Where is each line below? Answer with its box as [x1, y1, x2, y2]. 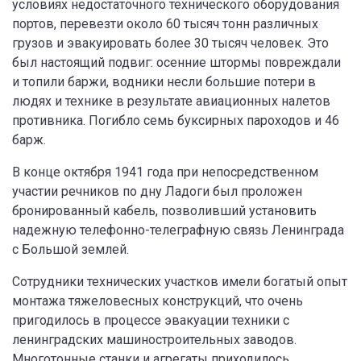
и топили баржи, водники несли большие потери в [12, 74, 316, 89]
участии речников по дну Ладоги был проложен [12, 184, 302, 199]
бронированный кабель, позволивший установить [12, 203, 317, 218]
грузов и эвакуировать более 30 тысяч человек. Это [12, 35, 329, 51]
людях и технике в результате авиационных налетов [12, 93, 330, 109]
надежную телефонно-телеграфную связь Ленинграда [12, 222, 344, 238]
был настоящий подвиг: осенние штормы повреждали [12, 55, 341, 70]
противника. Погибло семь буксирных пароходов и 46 [12, 113, 339, 128]
